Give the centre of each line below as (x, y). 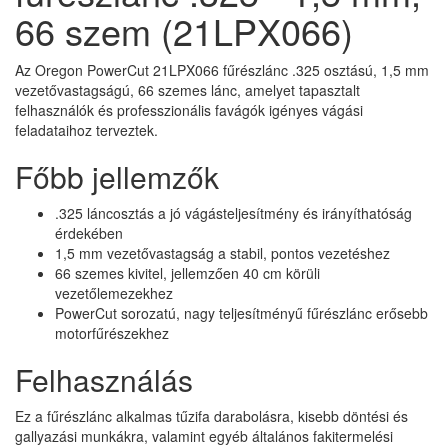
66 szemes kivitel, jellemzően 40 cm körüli (187, 273)
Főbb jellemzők (117, 177)
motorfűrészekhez (112, 333)
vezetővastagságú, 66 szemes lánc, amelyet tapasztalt (187, 90)
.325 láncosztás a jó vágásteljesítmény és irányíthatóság (233, 213)
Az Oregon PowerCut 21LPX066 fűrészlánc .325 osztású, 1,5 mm (222, 70)
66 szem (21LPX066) (184, 31)
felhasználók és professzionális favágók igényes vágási (189, 110)
